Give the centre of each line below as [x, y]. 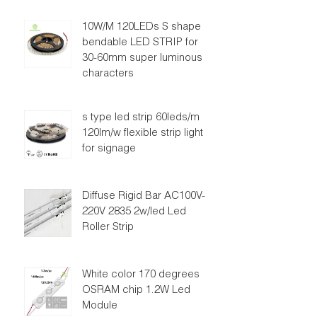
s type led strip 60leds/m [140, 118]
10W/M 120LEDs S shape [141, 27]
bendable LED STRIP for [140, 43]
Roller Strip [108, 227]
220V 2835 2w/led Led [134, 212]
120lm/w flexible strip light [142, 133]
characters [108, 74]
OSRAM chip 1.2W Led [136, 290]
